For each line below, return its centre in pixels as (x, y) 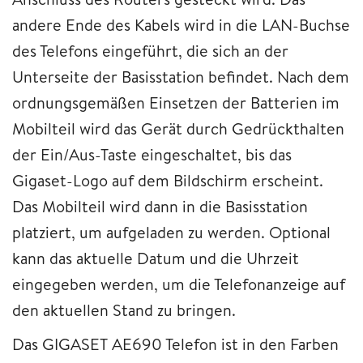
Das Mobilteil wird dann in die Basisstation (160, 206)
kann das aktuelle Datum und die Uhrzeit (156, 258)
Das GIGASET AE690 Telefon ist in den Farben (175, 344)
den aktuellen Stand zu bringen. (124, 310)
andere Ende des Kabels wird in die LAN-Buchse (181, 24)
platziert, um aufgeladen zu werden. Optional (171, 232)
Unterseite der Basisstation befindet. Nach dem (181, 76)
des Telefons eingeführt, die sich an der (150, 50)
